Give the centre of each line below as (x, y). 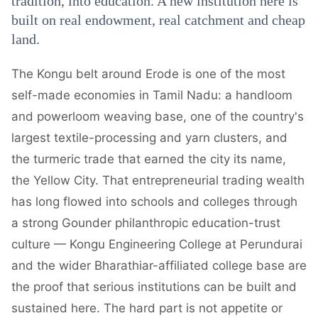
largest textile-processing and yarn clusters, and (149, 138)
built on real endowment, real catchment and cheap (158, 20)
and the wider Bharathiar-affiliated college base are (159, 265)
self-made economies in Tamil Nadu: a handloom (152, 95)
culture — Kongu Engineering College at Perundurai (157, 244)
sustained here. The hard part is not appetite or (147, 308)
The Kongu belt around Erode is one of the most (148, 74)
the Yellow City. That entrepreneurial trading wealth (158, 180)
